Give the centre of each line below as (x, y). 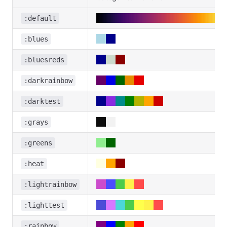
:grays (36, 122)
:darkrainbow (48, 81)
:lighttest (44, 205)
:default (40, 18)
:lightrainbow (50, 184)
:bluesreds (44, 60)
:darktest (42, 101)
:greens (38, 143)
